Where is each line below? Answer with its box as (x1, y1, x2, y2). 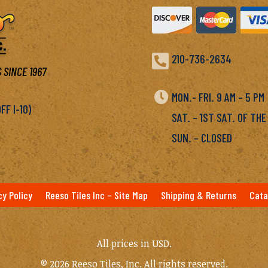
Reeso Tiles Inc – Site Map (45, 188, 148, 202)
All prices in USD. (96, 237, 172, 251)
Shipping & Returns (161, 188, 236, 202)
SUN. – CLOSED (171, 130, 232, 145)
